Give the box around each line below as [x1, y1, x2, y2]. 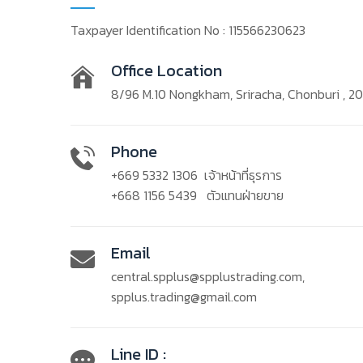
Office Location [111, 58, 222, 83]
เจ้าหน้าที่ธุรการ [198, 165, 282, 185]
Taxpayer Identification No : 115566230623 [70, 20, 305, 40]
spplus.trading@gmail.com [111, 287, 257, 306]
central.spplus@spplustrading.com [111, 267, 302, 286]
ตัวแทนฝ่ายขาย [197, 186, 284, 205]
